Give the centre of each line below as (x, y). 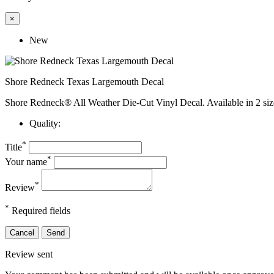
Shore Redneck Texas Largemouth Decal (84, 82)
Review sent (29, 254)
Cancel (22, 233)
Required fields (40, 211)
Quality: (45, 124)
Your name (26, 162)
